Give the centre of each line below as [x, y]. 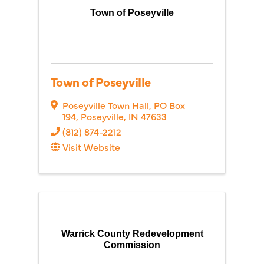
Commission [132, 245]
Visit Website [91, 147]
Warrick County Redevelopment [132, 233]
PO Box [169, 105]
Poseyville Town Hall [106, 105]
